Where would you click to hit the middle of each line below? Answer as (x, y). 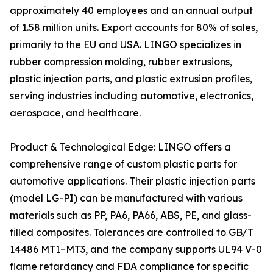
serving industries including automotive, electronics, (132, 96)
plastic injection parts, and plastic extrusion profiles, (131, 79)
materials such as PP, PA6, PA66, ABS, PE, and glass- (131, 215)
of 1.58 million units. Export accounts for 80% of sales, (134, 28)
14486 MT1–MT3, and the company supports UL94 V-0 (136, 250)
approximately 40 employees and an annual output (131, 11)
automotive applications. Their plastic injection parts (133, 181)
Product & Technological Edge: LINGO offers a (120, 147)
